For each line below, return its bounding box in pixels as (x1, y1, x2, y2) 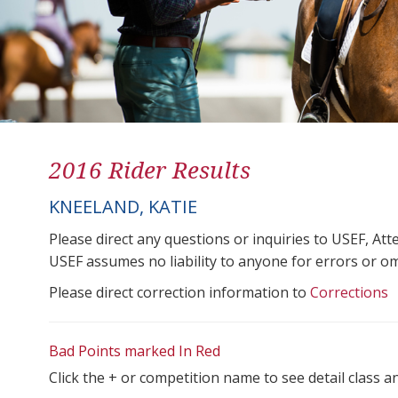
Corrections (310, 282, 388, 302)
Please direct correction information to (49, 282, 310, 302)
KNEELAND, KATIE (49, 194, 197, 219)
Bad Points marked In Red (49, 340, 220, 361)
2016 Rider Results (49, 153, 251, 186)
